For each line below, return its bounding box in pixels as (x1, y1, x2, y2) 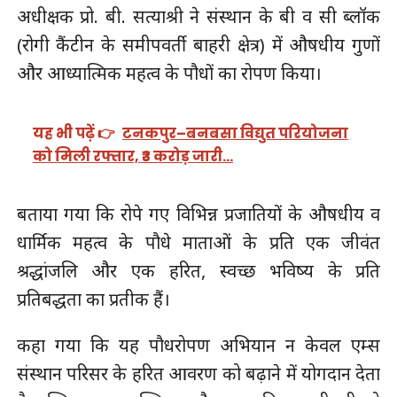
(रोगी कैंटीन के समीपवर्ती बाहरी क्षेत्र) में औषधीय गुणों (16, 33, 381, 57)
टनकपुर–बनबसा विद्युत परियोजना (122, 123, 349, 144)
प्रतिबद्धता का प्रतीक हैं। (16, 287, 170, 312)
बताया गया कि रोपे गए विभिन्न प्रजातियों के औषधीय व (16, 202, 381, 227)
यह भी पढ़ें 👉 (33, 123, 116, 144)
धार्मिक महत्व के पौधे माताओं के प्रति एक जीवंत (16, 230, 381, 255)
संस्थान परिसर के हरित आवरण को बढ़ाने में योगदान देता (16, 362, 381, 386)
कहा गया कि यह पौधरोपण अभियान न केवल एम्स (16, 333, 381, 358)
